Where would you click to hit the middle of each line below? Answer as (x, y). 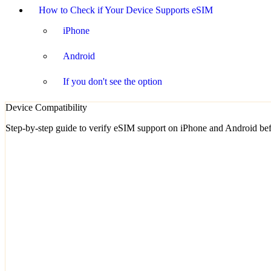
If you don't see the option (113, 81)
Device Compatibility (46, 107)
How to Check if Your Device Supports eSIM (126, 10)
